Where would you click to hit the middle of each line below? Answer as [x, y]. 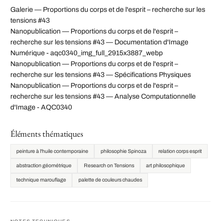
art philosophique [165, 165]
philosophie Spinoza [123, 151]
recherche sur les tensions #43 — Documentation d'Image [99, 42]
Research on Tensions [109, 165]
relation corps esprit [180, 151]
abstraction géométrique [44, 165]
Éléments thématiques [47, 134]
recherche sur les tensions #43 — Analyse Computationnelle [103, 97]
